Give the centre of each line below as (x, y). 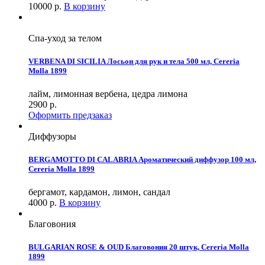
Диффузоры (52, 136)
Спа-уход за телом (65, 38)
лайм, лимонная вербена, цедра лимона (108, 93)
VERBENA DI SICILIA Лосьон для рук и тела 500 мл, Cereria (134, 61)
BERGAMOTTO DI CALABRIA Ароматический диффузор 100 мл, (142, 160)
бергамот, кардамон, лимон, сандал (99, 192)
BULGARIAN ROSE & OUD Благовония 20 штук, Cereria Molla (139, 247)
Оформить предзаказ (70, 115)
